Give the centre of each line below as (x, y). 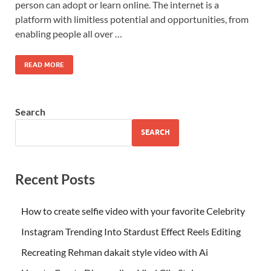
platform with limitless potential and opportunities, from (132, 19)
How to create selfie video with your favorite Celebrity (133, 211)
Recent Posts (55, 179)
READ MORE (44, 64)
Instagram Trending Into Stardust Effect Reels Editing (131, 231)
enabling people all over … (69, 33)
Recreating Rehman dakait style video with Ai (115, 252)
